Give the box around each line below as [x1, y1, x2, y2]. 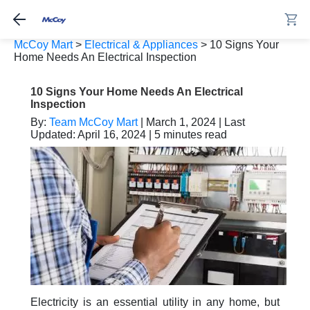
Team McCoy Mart [49, 116, 138, 128]
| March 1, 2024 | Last [138, 116, 245, 128]
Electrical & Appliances [84, 39, 198, 51]
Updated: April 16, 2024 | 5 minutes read [30, 129, 227, 140]
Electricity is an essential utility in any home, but [30, 296, 280, 308]
